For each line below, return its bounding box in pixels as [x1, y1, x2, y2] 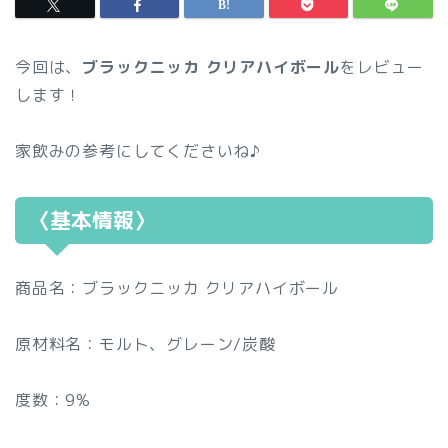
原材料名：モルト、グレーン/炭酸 [15, 333, 276, 356]
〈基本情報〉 [29, 206, 155, 236]
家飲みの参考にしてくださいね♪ [15, 140, 261, 163]
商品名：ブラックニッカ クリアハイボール [15, 277, 339, 300]
